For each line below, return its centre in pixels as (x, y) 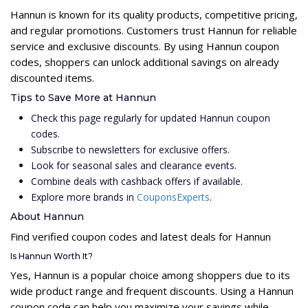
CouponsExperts (173, 197)
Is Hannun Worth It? (52, 256)
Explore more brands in (84, 197)
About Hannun (47, 216)
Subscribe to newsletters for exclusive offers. (130, 149)
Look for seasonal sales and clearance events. (134, 165)
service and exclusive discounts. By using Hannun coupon (145, 46)
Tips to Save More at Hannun (83, 97)
